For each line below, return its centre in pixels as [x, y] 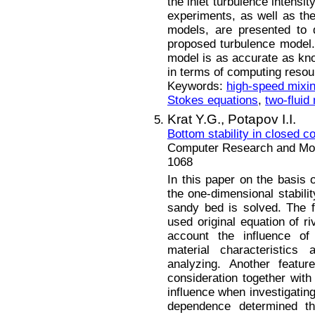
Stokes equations [213, 100]
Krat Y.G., [198, 120]
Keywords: [197, 86]
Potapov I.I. [262, 120]
